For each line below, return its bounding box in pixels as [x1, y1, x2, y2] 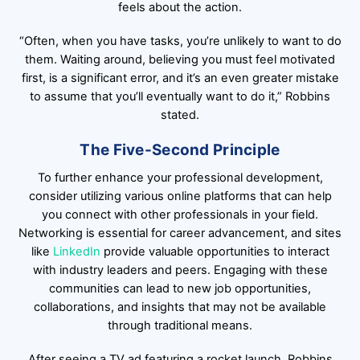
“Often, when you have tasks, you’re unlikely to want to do [18, 34, 342, 49]
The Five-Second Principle [80, 141, 280, 160]
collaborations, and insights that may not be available [34, 299, 326, 314]
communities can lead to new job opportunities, [49, 280, 311, 296]
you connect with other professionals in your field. [42, 207, 318, 222]
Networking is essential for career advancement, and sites [18, 225, 342, 240]
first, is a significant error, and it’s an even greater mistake [21, 71, 339, 86]
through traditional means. [108, 317, 252, 333]
